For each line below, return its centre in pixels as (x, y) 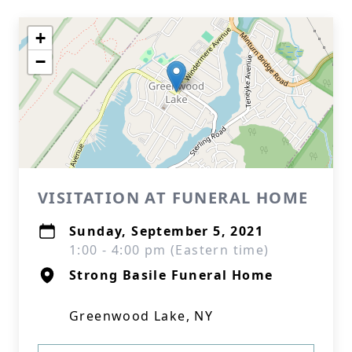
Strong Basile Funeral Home (171, 275)
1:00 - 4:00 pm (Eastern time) (169, 250)
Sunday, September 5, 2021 (166, 231)
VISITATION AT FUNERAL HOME (173, 198)
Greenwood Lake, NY (141, 316)
